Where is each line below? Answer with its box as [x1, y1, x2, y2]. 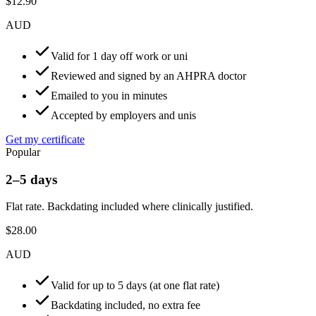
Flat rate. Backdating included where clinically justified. [6, 200, 253, 213]
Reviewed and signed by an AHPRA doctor [51, 69, 246, 82]
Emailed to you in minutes [51, 89, 167, 102]
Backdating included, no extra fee [51, 299, 200, 312]
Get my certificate [6, 133, 85, 145]
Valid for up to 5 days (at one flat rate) [51, 279, 219, 292]
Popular [6, 145, 40, 158]
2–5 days [6, 171, 57, 187]
